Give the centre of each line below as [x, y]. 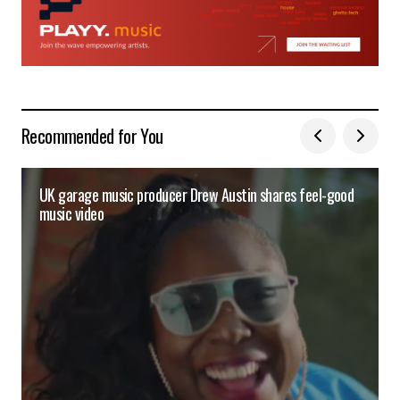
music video [72, 214]
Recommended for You [92, 136]
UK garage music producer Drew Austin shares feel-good [197, 195]
